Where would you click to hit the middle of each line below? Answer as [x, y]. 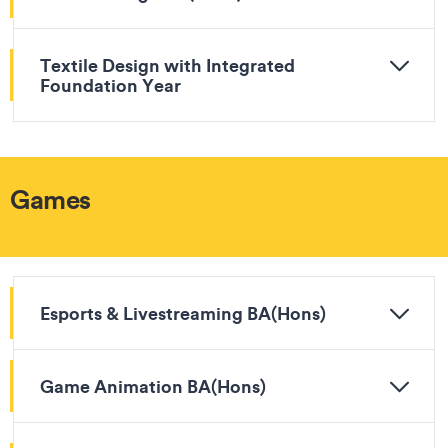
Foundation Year [110, 85]
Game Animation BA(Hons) [153, 386]
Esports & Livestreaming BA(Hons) [183, 313]
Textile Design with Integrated [167, 65]
